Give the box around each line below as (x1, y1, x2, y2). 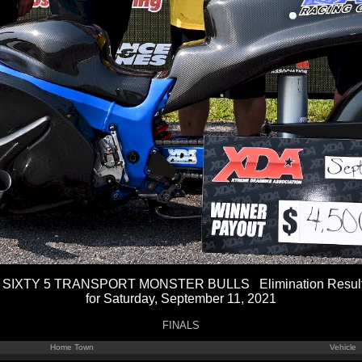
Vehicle (330, 343, 356, 351)
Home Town (50, 343, 94, 351)
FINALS (162, 319, 200, 331)
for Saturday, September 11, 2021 (86, 292, 276, 305)
